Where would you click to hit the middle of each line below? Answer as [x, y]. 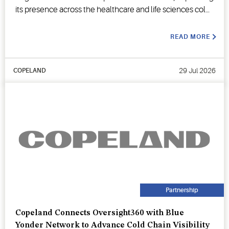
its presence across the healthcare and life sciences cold [113, 9]
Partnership [182, 190]
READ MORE [190, 37]
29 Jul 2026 [197, 70]
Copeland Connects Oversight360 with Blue [100, 213]
